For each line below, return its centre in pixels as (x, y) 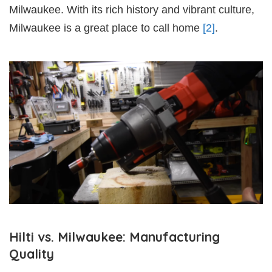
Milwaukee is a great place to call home (106, 28)
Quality (32, 253)
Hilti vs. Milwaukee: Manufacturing (114, 236)
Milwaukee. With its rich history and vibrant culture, (132, 9)
